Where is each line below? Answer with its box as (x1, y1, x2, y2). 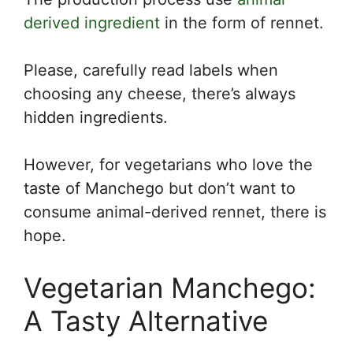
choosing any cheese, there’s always (24, 84, 295, 103)
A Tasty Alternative (24, 303, 268, 337)
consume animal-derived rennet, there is (24, 202, 326, 221)
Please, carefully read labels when (24, 60, 278, 80)
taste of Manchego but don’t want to (24, 178, 295, 198)
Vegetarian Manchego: (24, 270, 316, 304)
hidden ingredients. (24, 107, 168, 127)
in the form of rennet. (160, 13, 324, 32)
